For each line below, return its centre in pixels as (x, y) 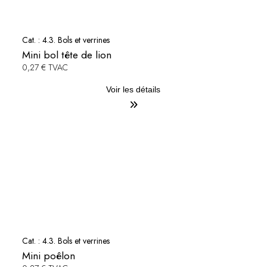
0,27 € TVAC (45, 68)
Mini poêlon (48, 256)
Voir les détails (133, 90)
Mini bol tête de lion (66, 55)
